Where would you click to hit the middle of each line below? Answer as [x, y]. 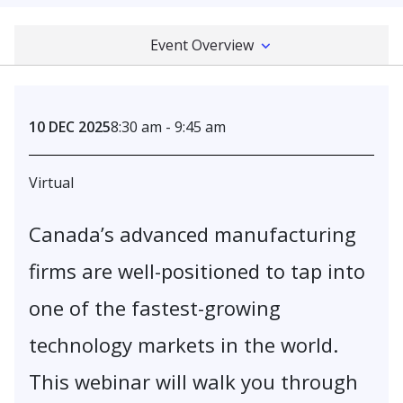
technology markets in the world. [184, 345]
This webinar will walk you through [193, 382]
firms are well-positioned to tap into [197, 271]
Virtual [51, 183]
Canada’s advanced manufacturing [193, 234]
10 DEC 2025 [70, 127]
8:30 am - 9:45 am [168, 127]
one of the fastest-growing [155, 308]
